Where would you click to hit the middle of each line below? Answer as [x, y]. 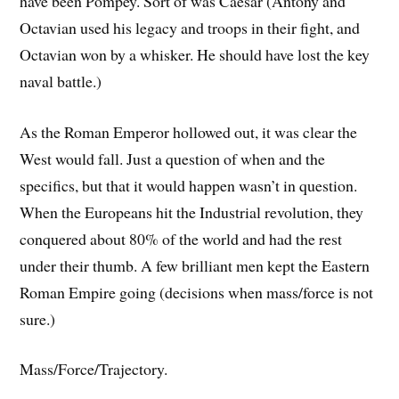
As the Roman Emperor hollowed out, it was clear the [189, 131]
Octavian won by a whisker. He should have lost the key [195, 54]
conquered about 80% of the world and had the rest [181, 238]
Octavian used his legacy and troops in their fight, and [190, 27]
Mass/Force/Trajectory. [94, 369]
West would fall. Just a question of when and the [173, 158]
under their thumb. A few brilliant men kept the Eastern [195, 265]
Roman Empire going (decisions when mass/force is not [197, 292]
